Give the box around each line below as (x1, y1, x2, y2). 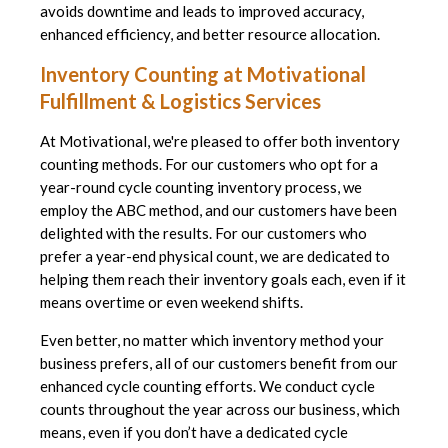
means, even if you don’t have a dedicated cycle (40, 423, 348, 442)
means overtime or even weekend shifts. (40, 293, 306, 312)
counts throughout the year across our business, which (40, 400, 400, 419)
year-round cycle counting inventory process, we (40, 178, 362, 197)
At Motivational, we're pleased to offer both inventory (40, 132, 400, 151)
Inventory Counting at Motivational (40, 62, 366, 87)
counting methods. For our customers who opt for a (40, 155, 378, 174)
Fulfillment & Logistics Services (40, 89, 325, 114)
